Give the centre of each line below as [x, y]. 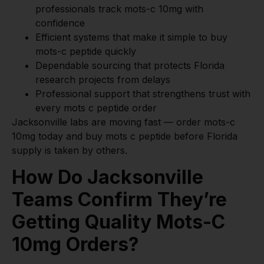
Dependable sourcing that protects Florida [130, 66]
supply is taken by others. [70, 151]
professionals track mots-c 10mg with [119, 9]
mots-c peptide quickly [86, 52]
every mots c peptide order [96, 108]
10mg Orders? [75, 244]
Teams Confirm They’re [119, 199]
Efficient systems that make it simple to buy [131, 37]
